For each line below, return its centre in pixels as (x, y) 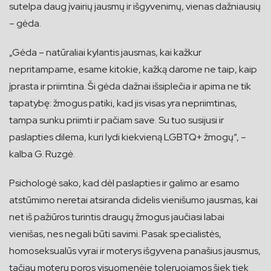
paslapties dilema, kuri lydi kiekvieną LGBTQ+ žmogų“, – (128, 137)
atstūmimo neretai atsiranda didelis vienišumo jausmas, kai (133, 200)
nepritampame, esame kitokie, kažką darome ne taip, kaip (133, 69)
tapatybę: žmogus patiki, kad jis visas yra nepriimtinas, (123, 103)
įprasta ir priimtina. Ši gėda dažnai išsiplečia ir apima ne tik (130, 86)
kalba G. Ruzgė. (42, 154)
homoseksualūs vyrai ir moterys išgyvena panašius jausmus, (135, 250)
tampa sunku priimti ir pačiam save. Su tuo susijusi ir (116, 120)
